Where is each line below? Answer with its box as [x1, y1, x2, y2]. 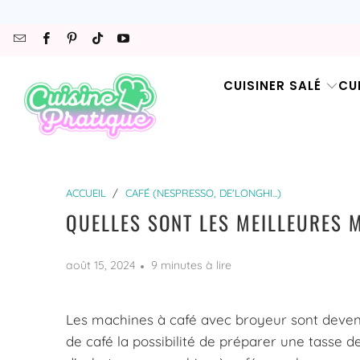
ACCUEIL [66, 186, 106, 200]
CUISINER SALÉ [223, 77, 321, 95]
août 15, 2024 [66, 258, 135, 273]
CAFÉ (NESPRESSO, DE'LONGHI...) [125, 186, 281, 200]
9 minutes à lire [151, 258, 231, 273]
